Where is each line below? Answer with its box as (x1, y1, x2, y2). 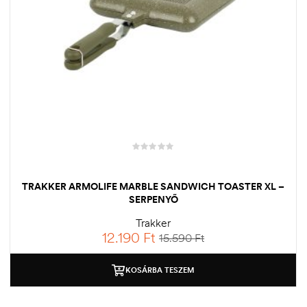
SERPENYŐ (128, 193, 178, 206)
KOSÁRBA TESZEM (125, 265, 195, 275)
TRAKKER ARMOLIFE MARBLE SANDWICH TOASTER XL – (22, 180, 284, 193)
